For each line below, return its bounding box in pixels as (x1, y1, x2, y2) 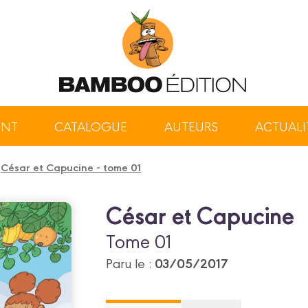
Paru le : (106, 254, 155, 272)
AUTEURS (164, 117, 218, 135)
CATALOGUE (54, 117, 128, 135)
